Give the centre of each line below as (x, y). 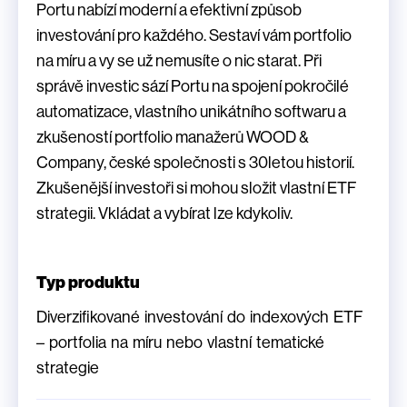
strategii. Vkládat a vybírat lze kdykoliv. (164, 214)
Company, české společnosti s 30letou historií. (195, 163)
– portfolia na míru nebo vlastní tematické (180, 343)
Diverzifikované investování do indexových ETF (199, 318)
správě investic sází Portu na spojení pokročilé (193, 87)
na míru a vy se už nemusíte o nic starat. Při (179, 61)
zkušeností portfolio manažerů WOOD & (173, 138)
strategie (68, 368)
